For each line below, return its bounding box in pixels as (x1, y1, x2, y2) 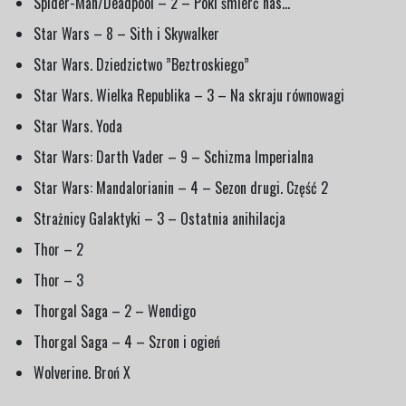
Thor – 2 (34, 237, 83, 260)
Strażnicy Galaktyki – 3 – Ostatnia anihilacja (34, 207, 285, 229)
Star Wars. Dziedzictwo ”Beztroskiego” (34, 53, 249, 75)
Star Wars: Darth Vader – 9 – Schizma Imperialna (34, 145, 314, 168)
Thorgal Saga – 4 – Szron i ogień (34, 330, 220, 353)
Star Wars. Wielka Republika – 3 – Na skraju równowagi (34, 83, 344, 106)
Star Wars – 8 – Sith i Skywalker (34, 22, 219, 44)
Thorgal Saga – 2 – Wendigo (34, 299, 196, 322)
